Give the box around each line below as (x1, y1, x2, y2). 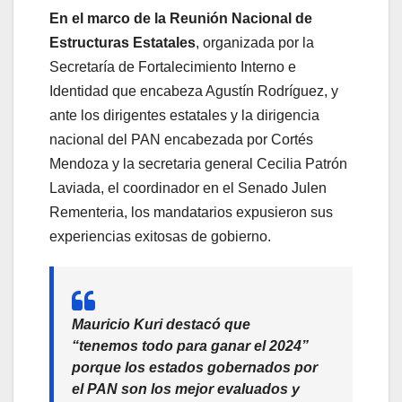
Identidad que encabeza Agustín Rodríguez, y (49, 83, 338, 99)
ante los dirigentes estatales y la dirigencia (49, 107, 319, 123)
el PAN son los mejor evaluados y (72, 380, 300, 397)
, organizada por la (196, 34, 314, 50)
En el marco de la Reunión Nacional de (49, 10, 312, 26)
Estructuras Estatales (49, 34, 196, 50)
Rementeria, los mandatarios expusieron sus (49, 204, 333, 220)
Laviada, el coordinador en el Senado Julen (49, 179, 327, 196)
